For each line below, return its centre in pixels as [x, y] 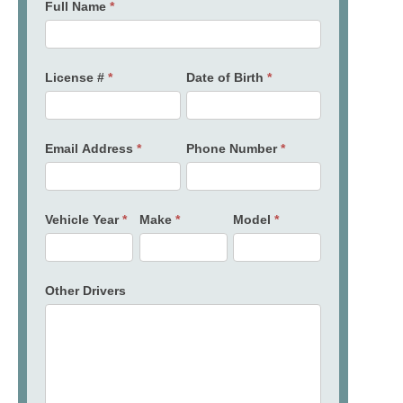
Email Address [91, 148]
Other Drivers [86, 290]
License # [77, 77]
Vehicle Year [84, 219]
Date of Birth [226, 77]
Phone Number [233, 148]
